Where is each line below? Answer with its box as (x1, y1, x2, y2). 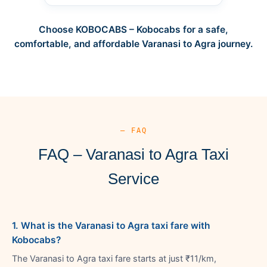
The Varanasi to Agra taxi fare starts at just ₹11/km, (12, 253, 216, 264)
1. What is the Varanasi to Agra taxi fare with (12, 219, 210, 231)
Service (108, 169, 159, 188)
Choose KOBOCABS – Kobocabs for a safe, (39, 23, 228, 35)
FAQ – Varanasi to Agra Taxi (38, 145, 229, 163)
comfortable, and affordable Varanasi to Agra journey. (14, 38, 253, 49)
